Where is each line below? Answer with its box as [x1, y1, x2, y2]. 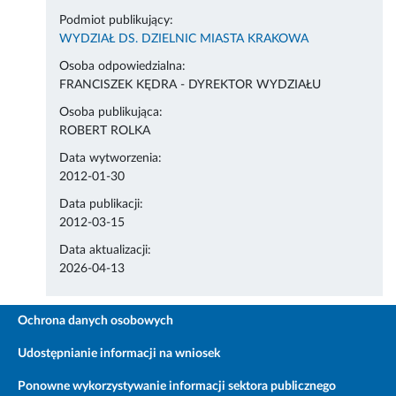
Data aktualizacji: [59, 244, 152, 257]
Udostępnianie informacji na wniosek [18, 347, 220, 361]
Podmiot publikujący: [59, 14, 174, 27]
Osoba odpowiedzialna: [59, 60, 187, 73]
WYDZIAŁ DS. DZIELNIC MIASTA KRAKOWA [59, 33, 309, 46]
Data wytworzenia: [59, 152, 163, 165]
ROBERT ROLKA [59, 125, 151, 138]
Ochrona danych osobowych [18, 315, 173, 328]
